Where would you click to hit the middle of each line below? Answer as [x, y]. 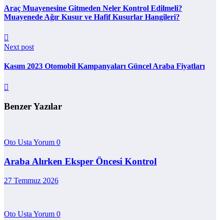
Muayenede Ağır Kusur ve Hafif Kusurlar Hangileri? [92, 17]
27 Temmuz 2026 [31, 180]
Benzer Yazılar [33, 107]
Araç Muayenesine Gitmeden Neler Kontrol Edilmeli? [93, 8]
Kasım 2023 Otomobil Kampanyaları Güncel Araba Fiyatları [104, 66]
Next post [19, 47]
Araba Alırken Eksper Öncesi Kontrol [80, 161]
